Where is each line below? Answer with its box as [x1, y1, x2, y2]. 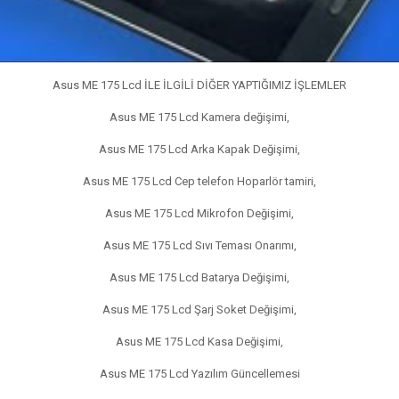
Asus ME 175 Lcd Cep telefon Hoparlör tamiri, [83, 174, 316, 188]
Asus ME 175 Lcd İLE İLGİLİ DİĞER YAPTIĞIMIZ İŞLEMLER [53, 77, 346, 92]
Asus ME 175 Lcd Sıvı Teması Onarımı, [102, 238, 297, 252]
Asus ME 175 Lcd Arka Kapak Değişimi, [99, 142, 300, 156]
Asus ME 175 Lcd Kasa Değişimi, [116, 334, 283, 348]
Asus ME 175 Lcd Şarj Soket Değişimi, [102, 302, 297, 316]
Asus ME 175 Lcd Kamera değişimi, [110, 110, 289, 124]
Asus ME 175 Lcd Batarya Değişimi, [110, 270, 289, 284]
